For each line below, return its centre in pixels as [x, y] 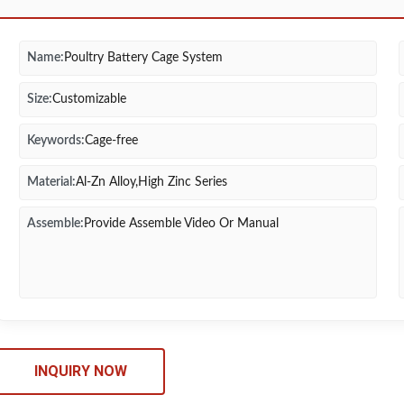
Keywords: [56, 141]
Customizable [89, 99]
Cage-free [111, 141]
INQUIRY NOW [81, 371]
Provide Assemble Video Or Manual [181, 224]
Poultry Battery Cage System [143, 58]
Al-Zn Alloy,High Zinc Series [151, 182]
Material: [51, 182]
